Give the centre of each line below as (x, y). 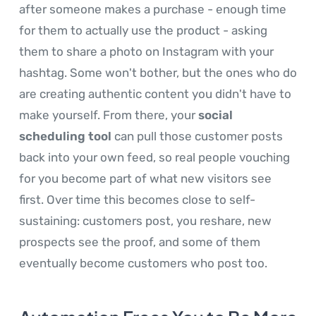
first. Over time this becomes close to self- (137, 200)
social (215, 115)
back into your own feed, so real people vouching (154, 158)
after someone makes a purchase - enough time (153, 10)
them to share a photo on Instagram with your (146, 52)
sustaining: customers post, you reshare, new (145, 221)
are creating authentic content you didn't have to (155, 94)
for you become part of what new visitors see (145, 179)
